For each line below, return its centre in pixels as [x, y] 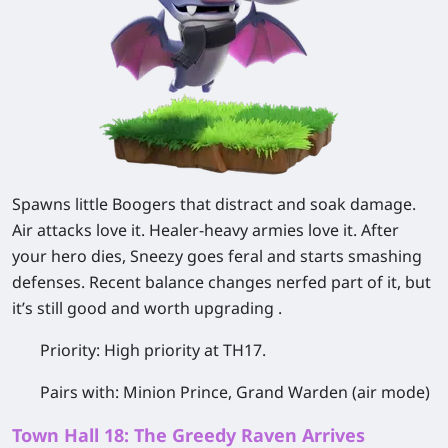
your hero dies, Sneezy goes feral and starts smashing [217, 255]
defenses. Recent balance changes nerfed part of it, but [221, 281]
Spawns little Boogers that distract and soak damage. [214, 203]
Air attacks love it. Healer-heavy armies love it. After [205, 229]
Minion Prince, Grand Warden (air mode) [276, 391]
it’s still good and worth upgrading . [147, 307]
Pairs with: [81, 391]
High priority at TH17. [185, 349]
